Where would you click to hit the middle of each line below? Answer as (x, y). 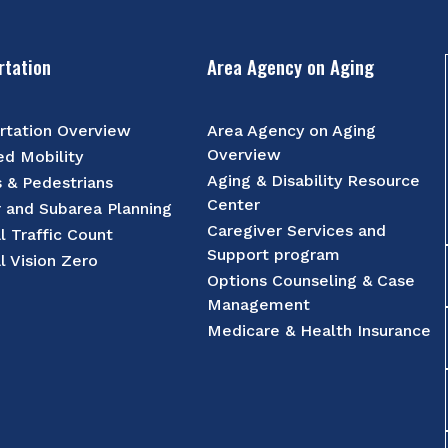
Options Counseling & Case (311, 280)
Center (234, 204)
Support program (274, 254)
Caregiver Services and (297, 230)
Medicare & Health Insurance (319, 330)
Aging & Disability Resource (314, 180)
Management (259, 304)
